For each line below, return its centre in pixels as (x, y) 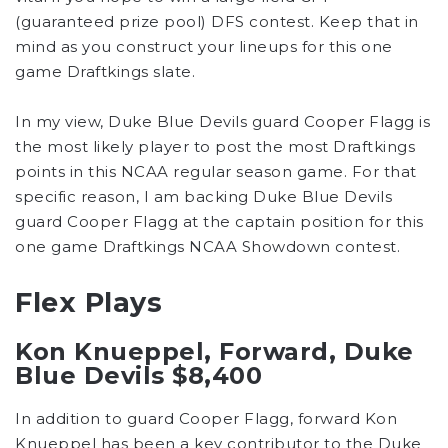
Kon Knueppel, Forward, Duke (214, 352)
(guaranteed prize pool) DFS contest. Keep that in (217, 21)
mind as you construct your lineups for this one (204, 46)
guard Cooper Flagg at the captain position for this (219, 221)
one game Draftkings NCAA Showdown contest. (207, 246)
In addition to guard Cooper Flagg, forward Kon (206, 419)
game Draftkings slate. (105, 71)
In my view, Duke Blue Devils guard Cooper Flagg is (222, 121)
